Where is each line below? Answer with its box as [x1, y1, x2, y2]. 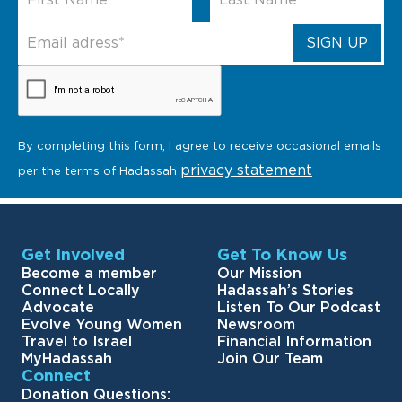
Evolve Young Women [22, 318, 182, 333]
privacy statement [180, 163, 312, 179]
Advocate [22, 301, 94, 316]
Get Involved [22, 248, 125, 265]
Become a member [22, 267, 157, 282]
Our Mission [217, 267, 301, 282]
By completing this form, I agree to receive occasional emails [18, 141, 381, 153]
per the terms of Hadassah [18, 166, 180, 179]
